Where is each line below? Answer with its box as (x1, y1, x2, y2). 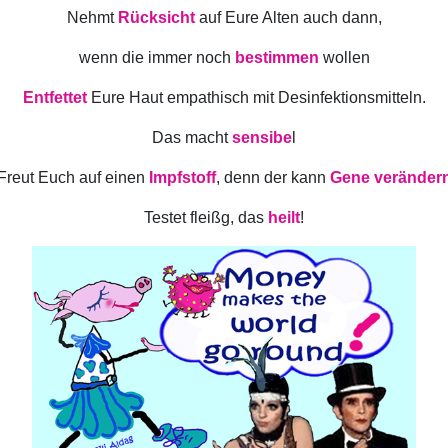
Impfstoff (148, 169, 216, 186)
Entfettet (22, 89, 87, 106)
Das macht (152, 129, 232, 146)
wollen (318, 49, 370, 66)
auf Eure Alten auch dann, (194, 9, 382, 26)
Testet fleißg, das (144, 209, 268, 226)
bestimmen (234, 49, 319, 66)
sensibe (232, 129, 292, 146)
